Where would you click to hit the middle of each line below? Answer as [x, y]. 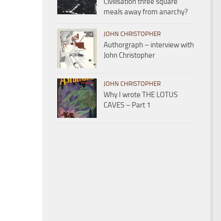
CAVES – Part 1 [127, 105]
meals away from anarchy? [146, 12]
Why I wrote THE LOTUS [141, 95]
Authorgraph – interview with [149, 45]
